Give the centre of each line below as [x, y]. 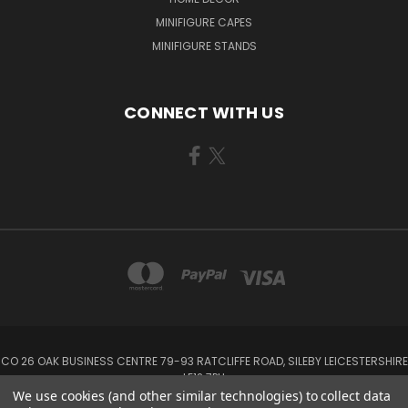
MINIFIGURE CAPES [204, 22]
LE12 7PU [204, 377]
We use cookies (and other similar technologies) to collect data [202, 396]
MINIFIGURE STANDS [204, 46]
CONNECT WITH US [204, 112]
